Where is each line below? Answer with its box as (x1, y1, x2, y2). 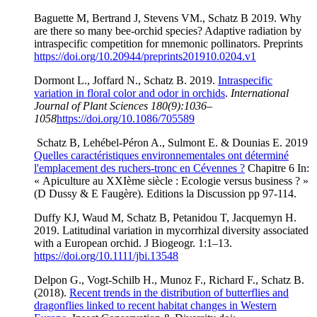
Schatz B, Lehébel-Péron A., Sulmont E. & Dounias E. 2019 (34, 136, 308, 149)
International (231, 86, 289, 99)
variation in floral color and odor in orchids (34, 86, 225, 99)
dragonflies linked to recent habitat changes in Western (34, 299, 277, 311)
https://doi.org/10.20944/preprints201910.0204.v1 (34, 50, 256, 62)
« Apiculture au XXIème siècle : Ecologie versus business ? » (34, 174, 309, 187)
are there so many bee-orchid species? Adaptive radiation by (34, 24, 301, 37)
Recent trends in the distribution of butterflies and (69, 286, 289, 299)
